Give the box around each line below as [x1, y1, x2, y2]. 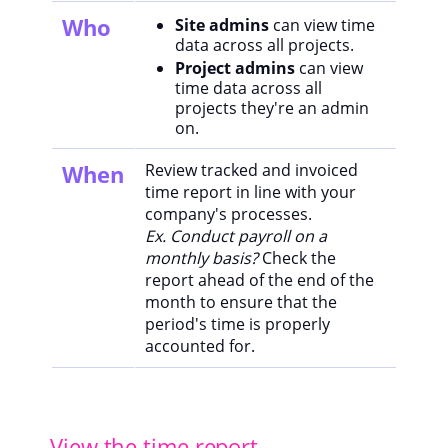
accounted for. [145, 335, 255, 357]
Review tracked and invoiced [145, 159, 358, 181]
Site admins [175, 14, 273, 37]
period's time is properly [145, 313, 330, 335]
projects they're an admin [175, 97, 369, 120]
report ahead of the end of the [145, 269, 374, 291]
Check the [262, 247, 336, 269]
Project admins [175, 57, 299, 80]
